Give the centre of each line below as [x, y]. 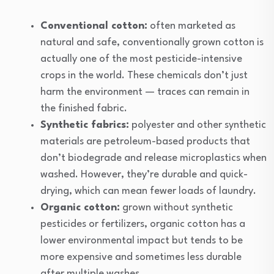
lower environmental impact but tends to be [142, 240]
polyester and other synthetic [198, 125]
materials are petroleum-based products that [145, 141]
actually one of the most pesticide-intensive [141, 59]
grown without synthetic [176, 207]
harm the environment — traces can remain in [145, 92]
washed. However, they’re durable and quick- [144, 174]
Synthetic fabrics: [85, 125]
